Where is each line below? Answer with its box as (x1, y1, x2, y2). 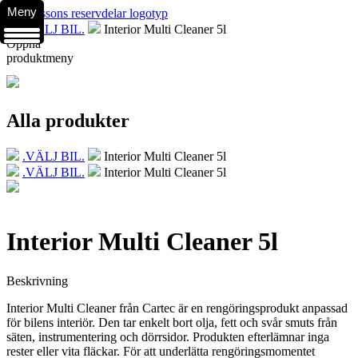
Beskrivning (6, 273, 68, 288)
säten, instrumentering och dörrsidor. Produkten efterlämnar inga (6, 329, 329, 344)
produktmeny (6, 51, 74, 65)
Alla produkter (6, 109, 129, 131)
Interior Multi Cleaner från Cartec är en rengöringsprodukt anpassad (6, 300, 348, 315)
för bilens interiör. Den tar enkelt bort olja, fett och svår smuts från (6, 315, 337, 329)
